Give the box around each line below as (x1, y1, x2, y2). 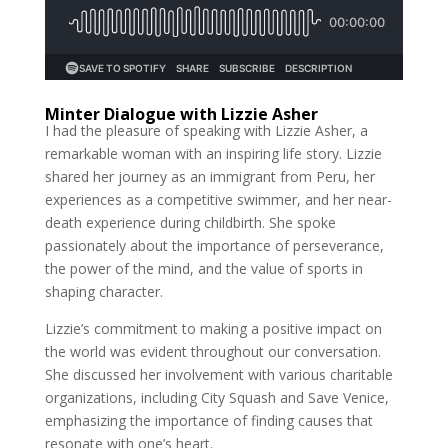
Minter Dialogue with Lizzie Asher (44, 102, 318, 125)
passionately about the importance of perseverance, (44, 235, 384, 255)
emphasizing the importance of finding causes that (44, 410, 373, 430)
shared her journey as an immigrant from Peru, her (44, 166, 375, 186)
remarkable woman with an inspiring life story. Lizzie (44, 143, 382, 163)
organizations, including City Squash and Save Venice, (44, 387, 389, 407)
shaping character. (44, 281, 163, 301)
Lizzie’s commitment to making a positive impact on (44, 318, 382, 338)
